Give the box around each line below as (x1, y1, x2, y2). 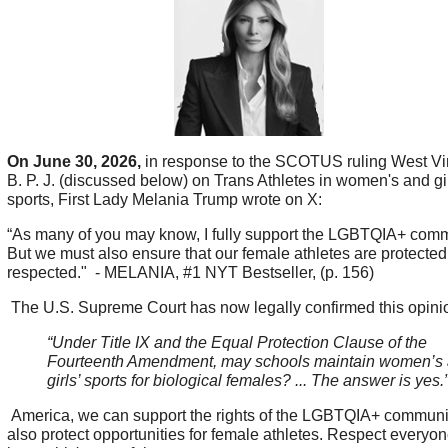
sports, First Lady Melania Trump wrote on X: (6, 191, 322, 209)
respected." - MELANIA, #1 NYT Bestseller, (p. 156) (6, 264, 374, 282)
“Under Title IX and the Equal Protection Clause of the (46, 334, 427, 352)
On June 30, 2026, (6, 153, 145, 171)
